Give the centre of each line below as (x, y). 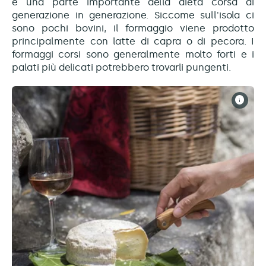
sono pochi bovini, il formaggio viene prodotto (133, 28)
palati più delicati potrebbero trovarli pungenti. (121, 68)
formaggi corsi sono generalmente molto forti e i (133, 55)
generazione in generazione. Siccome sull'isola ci (133, 15)
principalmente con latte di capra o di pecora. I (133, 42)
